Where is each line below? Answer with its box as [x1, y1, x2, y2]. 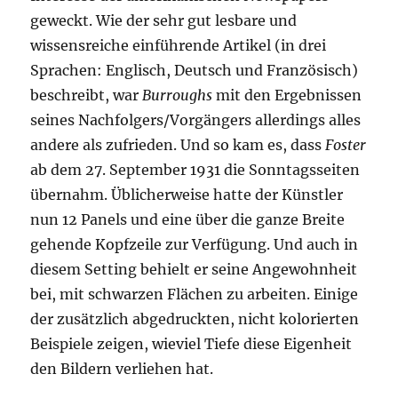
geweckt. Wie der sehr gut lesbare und [30, 11, 298, 29]
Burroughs [142, 85, 213, 104]
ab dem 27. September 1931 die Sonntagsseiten [30, 160, 361, 179]
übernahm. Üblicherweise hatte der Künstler [30, 185, 344, 203]
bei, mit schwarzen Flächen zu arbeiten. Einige [30, 284, 359, 303]
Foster [325, 135, 367, 154]
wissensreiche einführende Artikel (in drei [30, 36, 327, 54]
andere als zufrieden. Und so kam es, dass [30, 135, 326, 154]
